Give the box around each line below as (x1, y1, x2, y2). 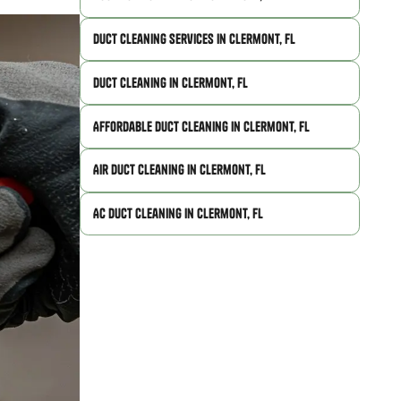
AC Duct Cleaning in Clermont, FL (93, 205, 264, 223)
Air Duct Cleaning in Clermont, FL (93, 161, 267, 179)
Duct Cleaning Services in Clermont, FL (93, 30, 296, 47)
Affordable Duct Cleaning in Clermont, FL (93, 117, 311, 135)
